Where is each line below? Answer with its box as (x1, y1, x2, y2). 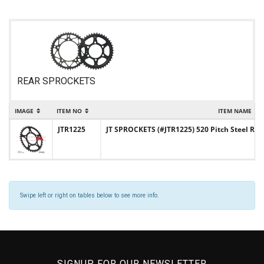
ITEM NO (57, 107, 82, 115)
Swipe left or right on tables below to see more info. (20, 192, 159, 199)
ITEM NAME (218, 107, 252, 115)
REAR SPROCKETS (17, 75, 95, 87)
